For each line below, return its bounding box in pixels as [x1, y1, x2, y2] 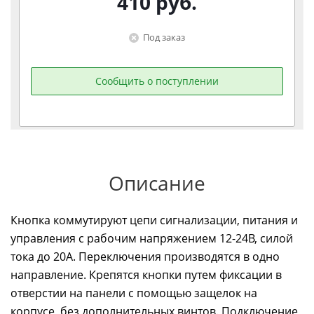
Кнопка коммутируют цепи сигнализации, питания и [11, 212, 298, 228]
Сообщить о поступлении [95, 74, 219, 88]
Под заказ [143, 31, 185, 44]
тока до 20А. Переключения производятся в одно [11, 248, 280, 264]
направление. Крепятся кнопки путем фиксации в [11, 266, 282, 282]
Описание [109, 169, 205, 196]
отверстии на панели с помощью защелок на [11, 285, 257, 301]
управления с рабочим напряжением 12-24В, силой [11, 230, 293, 246]
